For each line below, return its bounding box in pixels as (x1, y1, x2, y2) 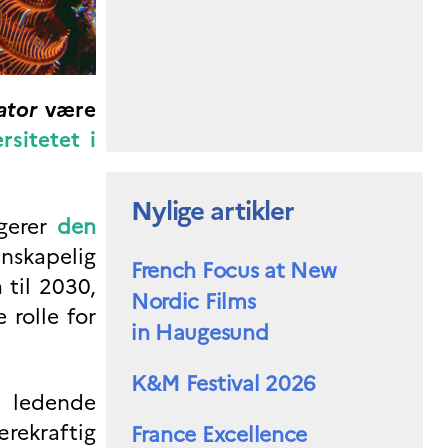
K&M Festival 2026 (130, 368, 317, 400)
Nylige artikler (130, 191, 294, 231)
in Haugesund (130, 317, 272, 349)
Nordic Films (130, 286, 256, 318)
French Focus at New (130, 255, 337, 287)
